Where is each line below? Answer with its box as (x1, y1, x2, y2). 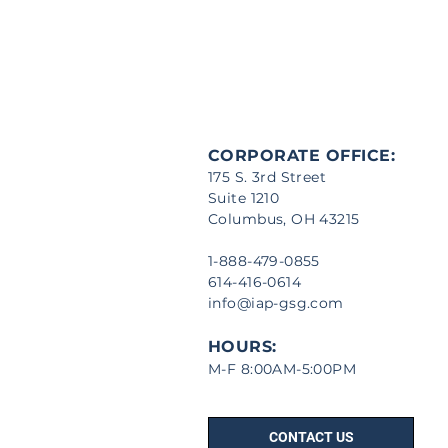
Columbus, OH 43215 (208, 210, 360, 228)
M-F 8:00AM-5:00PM (208, 360, 357, 378)
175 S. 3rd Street (208, 168, 327, 186)
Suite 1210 (208, 189, 280, 207)
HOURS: (208, 337, 277, 356)
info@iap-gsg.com (208, 294, 344, 312)
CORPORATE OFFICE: (208, 146, 396, 165)
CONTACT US (268, 429, 354, 445)
